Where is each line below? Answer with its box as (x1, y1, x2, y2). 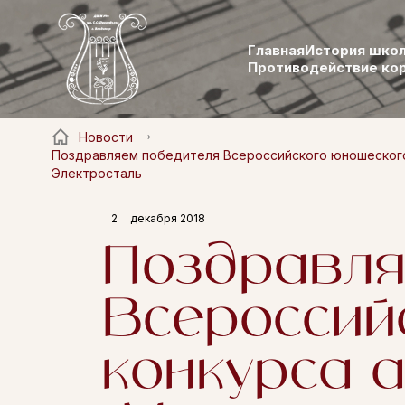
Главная (247, 42, 305, 59)
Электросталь (52, 165, 146, 182)
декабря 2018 (130, 212, 205, 226)
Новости (79, 129, 133, 146)
